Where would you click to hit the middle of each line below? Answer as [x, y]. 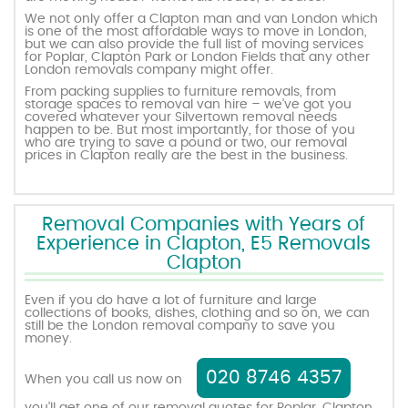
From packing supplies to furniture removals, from [181, 92]
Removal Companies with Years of [204, 225]
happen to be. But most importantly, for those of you [190, 131]
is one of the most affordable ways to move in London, [196, 32]
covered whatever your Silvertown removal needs [181, 118]
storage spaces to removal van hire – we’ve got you [189, 105]
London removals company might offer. [149, 71]
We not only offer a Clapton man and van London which [202, 20]
